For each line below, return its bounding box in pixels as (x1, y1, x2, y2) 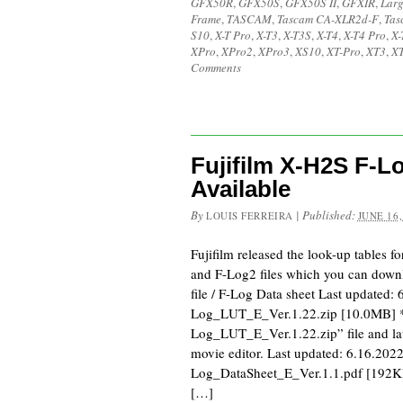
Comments (191, 59, 241, 76)
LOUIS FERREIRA (206, 209, 293, 222)
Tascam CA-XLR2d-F (277, 11, 379, 27)
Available (191, 175, 291, 202)
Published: (301, 207, 358, 223)
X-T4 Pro (344, 27, 386, 43)
